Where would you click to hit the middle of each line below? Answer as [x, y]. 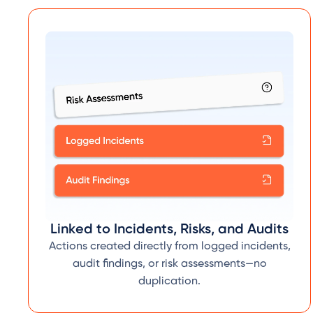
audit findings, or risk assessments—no [169, 264]
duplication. [170, 282]
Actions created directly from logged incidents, [169, 247]
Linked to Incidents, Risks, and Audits [170, 230]
